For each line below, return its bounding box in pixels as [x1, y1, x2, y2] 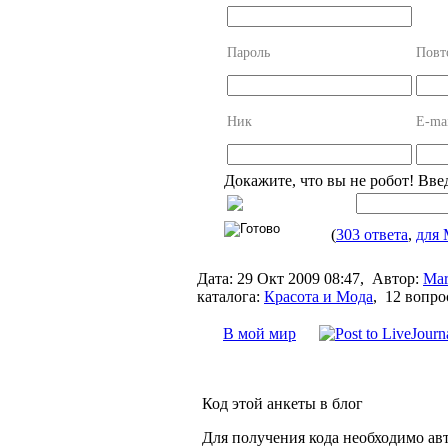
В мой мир [223, 324, 296, 342]
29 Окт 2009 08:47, [233, 269, 372, 287]
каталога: [197, 287, 260, 305]
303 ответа [336, 225, 408, 243]
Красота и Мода [264, 287, 373, 305]
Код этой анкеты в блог [202, 394, 363, 412]
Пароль [227, 44, 270, 60]
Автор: [372, 269, 419, 287]
